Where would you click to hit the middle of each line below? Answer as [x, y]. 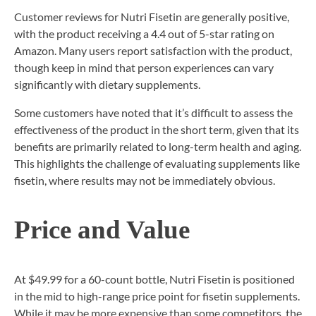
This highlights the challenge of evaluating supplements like [157, 163]
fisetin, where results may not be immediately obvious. [145, 180]
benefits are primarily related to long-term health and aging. [158, 146]
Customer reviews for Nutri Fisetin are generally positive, [152, 16]
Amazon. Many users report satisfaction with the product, [153, 50]
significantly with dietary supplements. [107, 84]
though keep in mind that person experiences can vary [144, 67]
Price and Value [102, 230]
